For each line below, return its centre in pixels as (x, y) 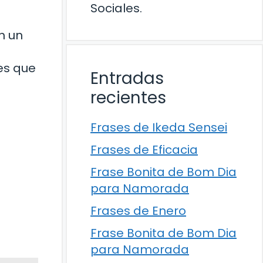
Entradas (127, 78)
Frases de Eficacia (144, 150)
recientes (128, 98)
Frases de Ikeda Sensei (159, 127)
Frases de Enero (138, 211)
